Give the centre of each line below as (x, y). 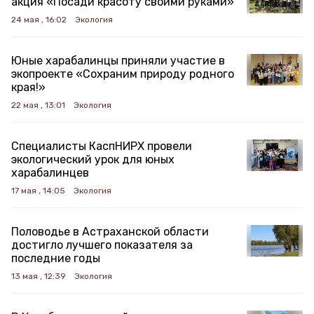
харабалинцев (50, 173)
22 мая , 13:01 (38, 105)
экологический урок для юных (93, 159)
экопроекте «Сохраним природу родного (123, 74)
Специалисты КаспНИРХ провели (102, 146)
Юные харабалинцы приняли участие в (118, 61)
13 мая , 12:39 (39, 276)
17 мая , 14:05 (38, 191)
